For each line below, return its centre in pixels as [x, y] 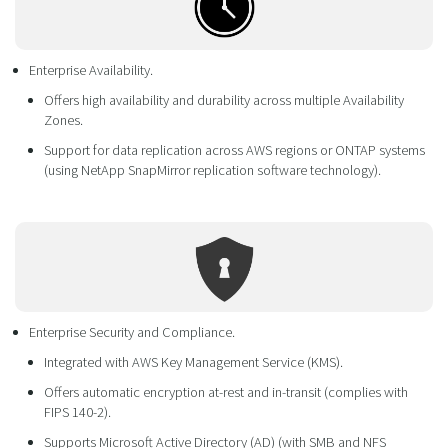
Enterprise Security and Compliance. [132, 331]
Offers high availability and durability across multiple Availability [223, 99]
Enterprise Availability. [91, 69]
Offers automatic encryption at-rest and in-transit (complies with [225, 391]
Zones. [63, 119]
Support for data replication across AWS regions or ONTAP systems [234, 149]
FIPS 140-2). [77, 411]
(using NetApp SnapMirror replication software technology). [212, 169]
